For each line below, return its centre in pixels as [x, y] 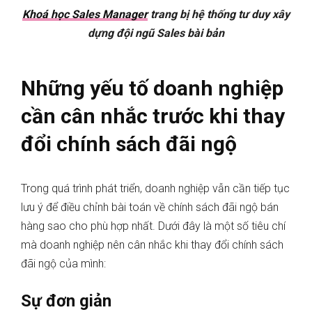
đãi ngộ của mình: [65, 264]
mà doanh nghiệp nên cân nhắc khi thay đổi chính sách [152, 245]
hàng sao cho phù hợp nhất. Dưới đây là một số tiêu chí [153, 226]
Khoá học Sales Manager [85, 15]
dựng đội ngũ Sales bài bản [156, 33]
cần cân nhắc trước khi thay [153, 116]
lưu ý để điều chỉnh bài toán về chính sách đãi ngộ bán [150, 208]
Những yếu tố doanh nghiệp [152, 88]
